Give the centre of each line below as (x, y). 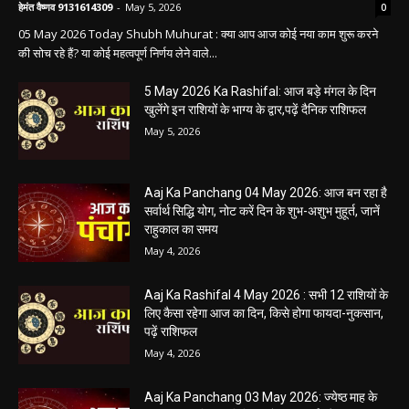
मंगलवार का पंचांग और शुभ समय (131, 42)
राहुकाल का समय (182, 289)
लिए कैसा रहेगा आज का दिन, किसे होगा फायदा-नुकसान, (264, 373)
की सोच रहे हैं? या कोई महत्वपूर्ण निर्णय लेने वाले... (118, 112)
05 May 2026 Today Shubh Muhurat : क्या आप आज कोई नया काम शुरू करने (198, 93)
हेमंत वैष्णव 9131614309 (65, 66)
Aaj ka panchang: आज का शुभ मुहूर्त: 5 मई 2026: (193, 19)
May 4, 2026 (173, 310)
